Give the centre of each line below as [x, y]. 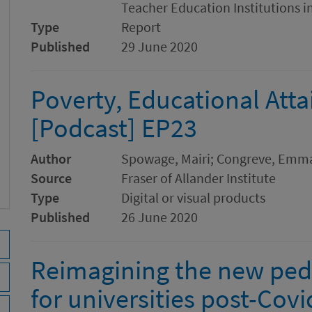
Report [141, 27]
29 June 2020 [159, 46]
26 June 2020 [159, 217]
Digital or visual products [193, 197]
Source [51, 178]
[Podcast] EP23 [114, 128]
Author [51, 158]
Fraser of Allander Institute [198, 178]
